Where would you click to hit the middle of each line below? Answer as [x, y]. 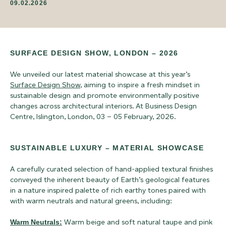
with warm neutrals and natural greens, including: [91, 201]
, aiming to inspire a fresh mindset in [140, 85]
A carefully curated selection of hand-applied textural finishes [111, 169]
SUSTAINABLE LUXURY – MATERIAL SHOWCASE [107, 148]
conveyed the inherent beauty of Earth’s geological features [110, 180]
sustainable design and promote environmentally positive [105, 96]
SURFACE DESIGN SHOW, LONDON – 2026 [94, 53]
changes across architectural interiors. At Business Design [103, 106]
